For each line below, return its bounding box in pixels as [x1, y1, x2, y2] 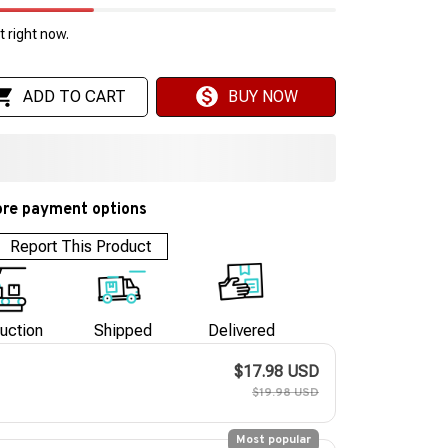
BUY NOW [227, 87, 298, 107]
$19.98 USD [252, 385, 319, 402]
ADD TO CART [22, 87, 126, 107]
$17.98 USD [234, 362, 319, 382]
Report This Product [10, 236, 152, 256]
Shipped [94, 321, 152, 341]
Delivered [207, 321, 275, 341]
